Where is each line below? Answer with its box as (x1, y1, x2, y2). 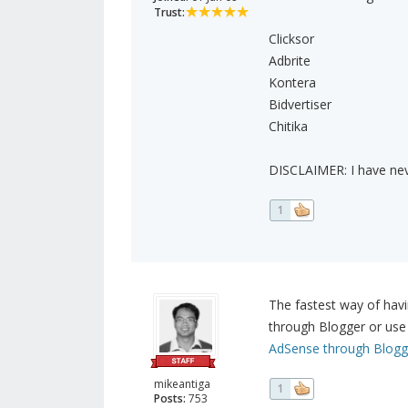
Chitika (268, 117, 308, 136)
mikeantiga (154, 376, 210, 393)
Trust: (154, 5, 185, 21)
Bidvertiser (268, 96, 331, 114)
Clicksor (268, 30, 314, 48)
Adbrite (268, 52, 311, 70)
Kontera (268, 74, 316, 92)
